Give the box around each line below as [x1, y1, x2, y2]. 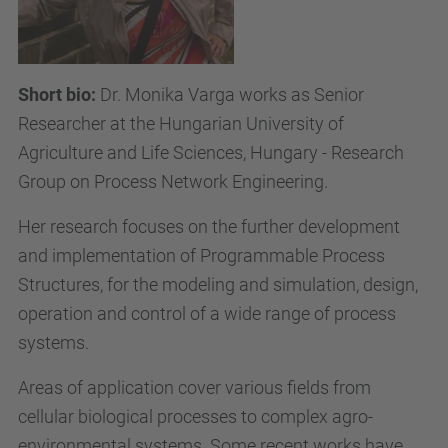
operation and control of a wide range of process [18, 302, 396, 324]
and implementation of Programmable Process [18, 244, 385, 266]
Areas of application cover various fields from [18, 376, 371, 398]
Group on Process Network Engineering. [18, 170, 328, 192]
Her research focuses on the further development [18, 215, 400, 237]
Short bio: [18, 83, 100, 105]
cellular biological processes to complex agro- [18, 405, 373, 427]
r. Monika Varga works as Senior [112, 83, 364, 105]
